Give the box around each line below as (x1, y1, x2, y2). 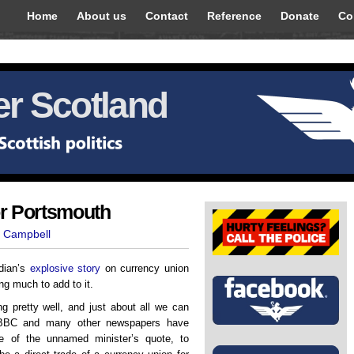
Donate (281, 9, 319, 22)
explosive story (29, 262, 101, 274)
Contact (145, 9, 188, 22)
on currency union (100, 262, 190, 274)
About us (77, 9, 126, 22)
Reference (207, 9, 262, 22)
